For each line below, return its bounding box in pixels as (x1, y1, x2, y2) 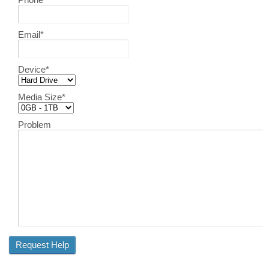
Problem (18, 119, 51, 130)
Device (18, 64, 46, 75)
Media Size (18, 92, 62, 103)
